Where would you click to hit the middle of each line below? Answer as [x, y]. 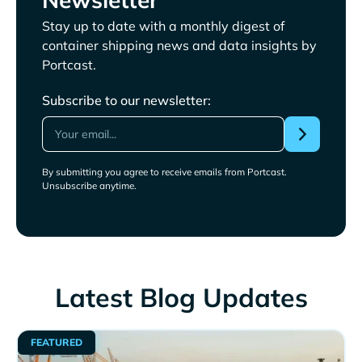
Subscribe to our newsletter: [126, 101]
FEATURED [56, 342]
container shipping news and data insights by [179, 46]
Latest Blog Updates [181, 298]
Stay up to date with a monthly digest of [163, 26]
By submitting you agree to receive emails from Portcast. [164, 172]
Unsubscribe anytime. [89, 186]
